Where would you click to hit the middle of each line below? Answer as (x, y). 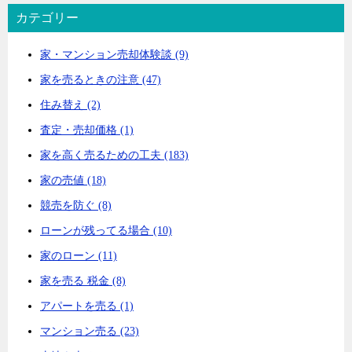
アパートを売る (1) (87, 306)
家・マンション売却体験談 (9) (114, 54)
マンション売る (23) (90, 331)
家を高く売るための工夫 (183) (114, 155)
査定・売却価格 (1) (87, 130)
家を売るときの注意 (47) (101, 79)
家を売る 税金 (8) (83, 280)
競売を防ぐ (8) (76, 205)
